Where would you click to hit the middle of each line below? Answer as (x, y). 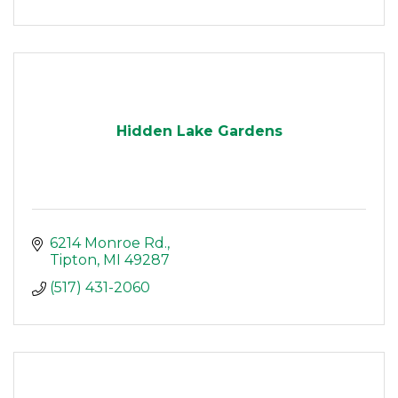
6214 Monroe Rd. (108, 243)
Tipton (73, 260)
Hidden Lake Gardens (199, 131)
